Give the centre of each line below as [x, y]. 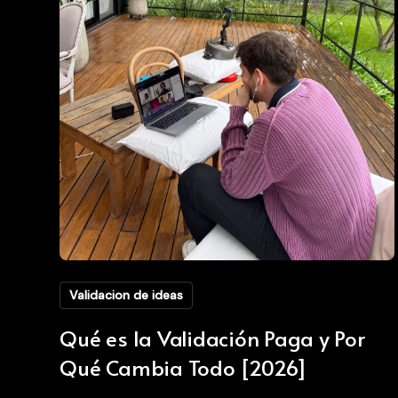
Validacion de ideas [127, 295]
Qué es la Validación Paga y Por [212, 338]
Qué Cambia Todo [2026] [183, 367]
